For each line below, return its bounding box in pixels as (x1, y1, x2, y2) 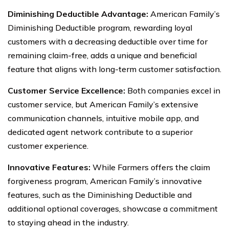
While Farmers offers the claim (90, 162, 210, 172)
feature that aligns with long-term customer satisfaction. (8, 63, 221, 74)
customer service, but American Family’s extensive (8, 99, 198, 109)
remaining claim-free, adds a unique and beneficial (8, 50, 197, 60)
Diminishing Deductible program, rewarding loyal (8, 22, 192, 33)
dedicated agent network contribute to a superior (8, 126, 193, 137)
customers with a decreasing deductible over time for (8, 36, 208, 47)
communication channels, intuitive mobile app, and (8, 112, 199, 123)
